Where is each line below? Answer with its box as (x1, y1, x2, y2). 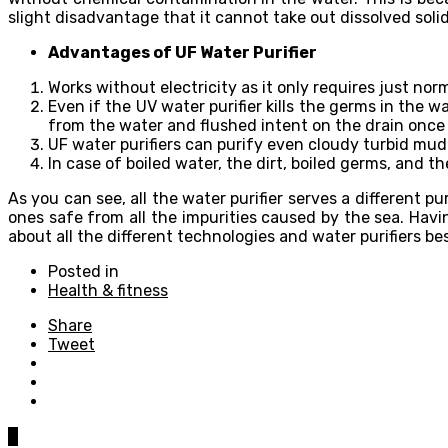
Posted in (48, 261, 119, 281)
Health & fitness (48, 280, 168, 300)
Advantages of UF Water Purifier (48, 42, 317, 62)
